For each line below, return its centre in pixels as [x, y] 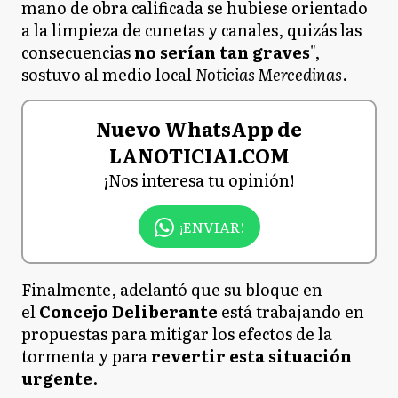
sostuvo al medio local [108, 74]
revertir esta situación [251, 356]
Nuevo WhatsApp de [199, 128]
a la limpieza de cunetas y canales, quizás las [191, 30]
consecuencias [78, 52]
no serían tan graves [222, 52]
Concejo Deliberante [128, 311]
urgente [57, 378]
